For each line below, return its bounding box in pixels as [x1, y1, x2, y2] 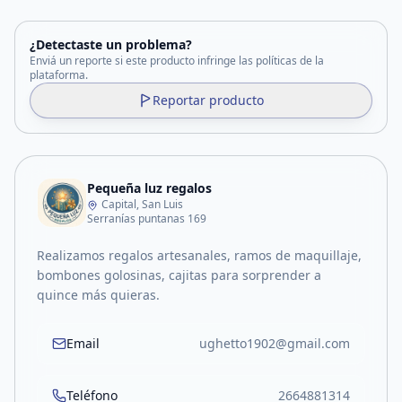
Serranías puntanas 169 [87, 211, 206, 226]
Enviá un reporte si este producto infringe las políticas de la [30, 53, 324, 68]
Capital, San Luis [101, 197, 183, 212]
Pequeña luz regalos [87, 179, 212, 197]
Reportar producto [153, 92, 264, 109]
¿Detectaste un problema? [30, 36, 192, 53]
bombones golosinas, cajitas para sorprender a [37, 267, 321, 284]
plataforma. [30, 67, 88, 83]
